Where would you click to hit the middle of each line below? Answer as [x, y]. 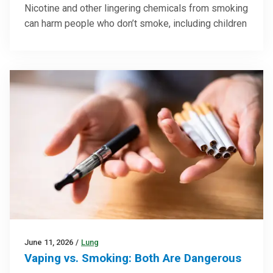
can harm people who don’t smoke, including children [136, 23]
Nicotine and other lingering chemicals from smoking [136, 8]
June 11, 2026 [49, 243]
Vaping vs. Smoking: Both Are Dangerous [133, 258]
